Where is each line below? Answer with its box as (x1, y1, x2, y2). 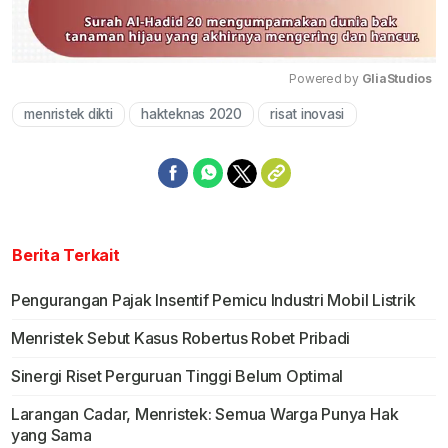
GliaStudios (361, 71, 432, 87)
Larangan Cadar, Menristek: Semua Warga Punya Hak (10, 404, 399, 425)
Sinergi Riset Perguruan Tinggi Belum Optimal (10, 366, 344, 387)
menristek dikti (24, 106, 113, 123)
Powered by (289, 71, 362, 87)
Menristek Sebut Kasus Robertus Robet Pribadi (10, 328, 351, 349)
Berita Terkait (12, 245, 120, 266)
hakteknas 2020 (141, 106, 242, 123)
